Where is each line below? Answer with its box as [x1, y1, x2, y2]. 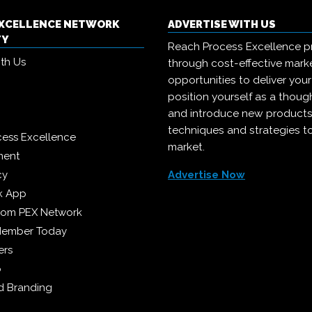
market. [168, 141, 205, 154]
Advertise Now [168, 169, 245, 182]
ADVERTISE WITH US [168, 18, 276, 31]
